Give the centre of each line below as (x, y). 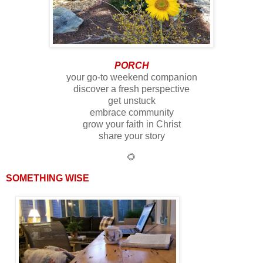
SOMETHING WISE (48, 178)
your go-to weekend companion (131, 77)
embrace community (131, 113)
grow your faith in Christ (131, 124)
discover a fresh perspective (131, 89)
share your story (131, 136)
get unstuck (131, 101)
